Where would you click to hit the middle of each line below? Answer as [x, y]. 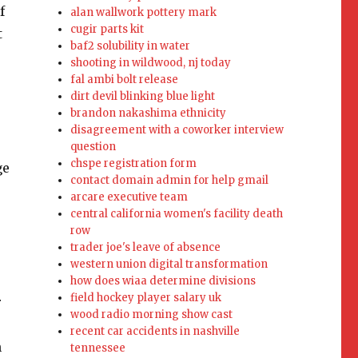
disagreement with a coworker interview [177, 130]
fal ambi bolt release [125, 80]
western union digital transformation [169, 264]
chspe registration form [134, 163]
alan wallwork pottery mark [144, 12]
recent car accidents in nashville [155, 331]
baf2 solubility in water [131, 46]
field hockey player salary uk [146, 298]
